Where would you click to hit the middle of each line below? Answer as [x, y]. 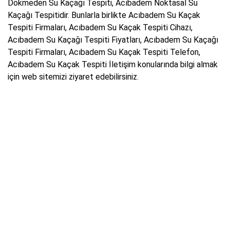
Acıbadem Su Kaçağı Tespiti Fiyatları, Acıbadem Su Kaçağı [113, 40]
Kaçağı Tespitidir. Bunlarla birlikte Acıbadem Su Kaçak [104, 15]
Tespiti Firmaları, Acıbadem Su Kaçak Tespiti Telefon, [104, 52]
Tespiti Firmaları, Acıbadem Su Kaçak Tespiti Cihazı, [100, 28]
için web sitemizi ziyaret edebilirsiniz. [73, 77]
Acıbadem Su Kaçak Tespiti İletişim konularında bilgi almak [113, 65]
